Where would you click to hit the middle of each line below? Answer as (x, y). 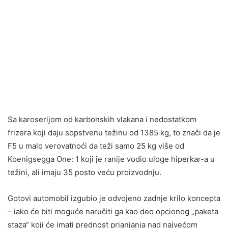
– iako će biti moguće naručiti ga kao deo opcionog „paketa (113, 212)
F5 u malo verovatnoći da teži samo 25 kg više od (96, 146)
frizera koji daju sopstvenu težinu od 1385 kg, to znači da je (114, 133)
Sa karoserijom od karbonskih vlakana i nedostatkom (102, 120)
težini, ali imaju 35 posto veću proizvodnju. (84, 173)
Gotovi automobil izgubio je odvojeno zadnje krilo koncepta (114, 198)
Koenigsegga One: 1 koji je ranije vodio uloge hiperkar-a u (111, 159)
